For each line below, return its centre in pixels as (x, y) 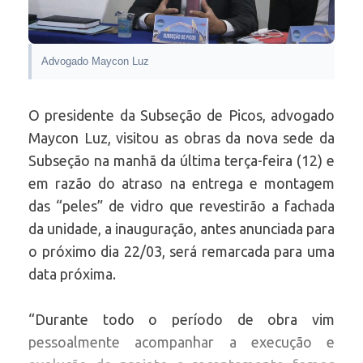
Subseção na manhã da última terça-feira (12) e (181, 161)
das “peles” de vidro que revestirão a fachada (181, 206)
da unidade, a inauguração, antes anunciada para (181, 229)
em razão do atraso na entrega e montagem (181, 184)
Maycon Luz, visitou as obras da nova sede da (181, 138)
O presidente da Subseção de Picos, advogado (181, 115)
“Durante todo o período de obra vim (181, 320)
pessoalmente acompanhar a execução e (181, 342)
